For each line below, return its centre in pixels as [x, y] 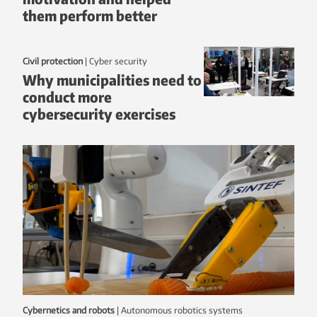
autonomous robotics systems [185, 310]
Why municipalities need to [112, 80]
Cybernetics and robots [69, 310]
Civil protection [53, 62]
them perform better [90, 15]
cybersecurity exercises [99, 114]
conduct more [67, 97]
